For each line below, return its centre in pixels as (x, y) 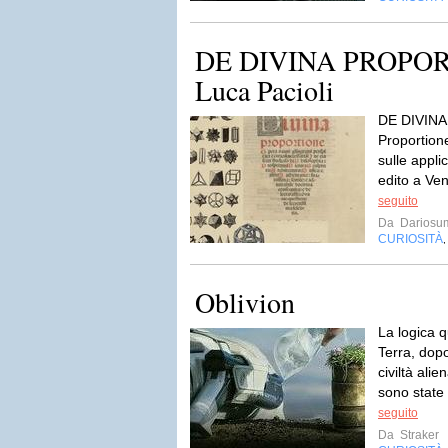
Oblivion (245, 302)
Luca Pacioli (264, 90)
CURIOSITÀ (410, 239)
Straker (418, 435)
